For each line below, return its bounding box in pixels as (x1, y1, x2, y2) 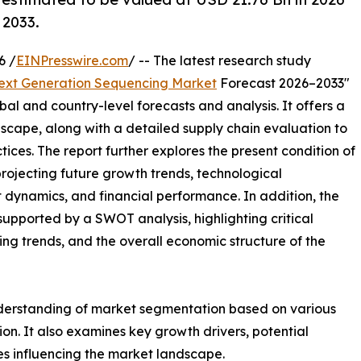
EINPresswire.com (16, 52, 128, 68)
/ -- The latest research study (128, 52, 311, 68)
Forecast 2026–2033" (217, 74, 350, 91)
